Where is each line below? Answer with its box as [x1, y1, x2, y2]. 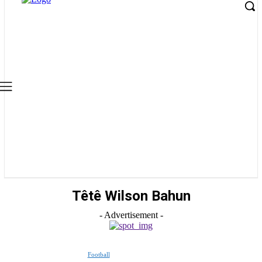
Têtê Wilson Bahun [71, 188, 191, 204]
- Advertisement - [99, 210, 163, 220]
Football [87, 251, 110, 258]
